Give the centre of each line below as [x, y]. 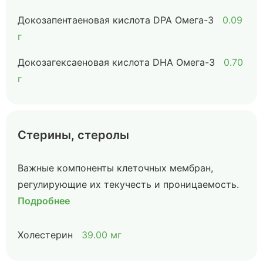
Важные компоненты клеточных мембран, [115, 168]
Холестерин [45, 235]
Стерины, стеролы [73, 135]
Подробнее [44, 201]
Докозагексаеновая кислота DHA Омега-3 [116, 62]
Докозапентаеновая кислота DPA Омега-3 [116, 20]
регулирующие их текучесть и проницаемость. [128, 184]
